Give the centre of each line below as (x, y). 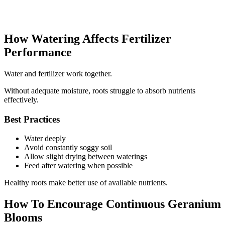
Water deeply (45, 139)
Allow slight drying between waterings (86, 157)
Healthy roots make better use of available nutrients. (86, 183)
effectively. (21, 99)
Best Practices (32, 119)
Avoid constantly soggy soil (68, 148)
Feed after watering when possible (78, 166)
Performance (38, 52)
